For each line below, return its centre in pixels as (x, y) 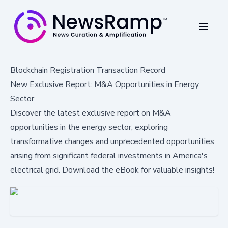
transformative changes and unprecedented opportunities (112, 141)
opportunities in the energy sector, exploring (89, 127)
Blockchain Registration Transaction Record (88, 70)
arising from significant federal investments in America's (109, 155)
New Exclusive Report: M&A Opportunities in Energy (105, 84)
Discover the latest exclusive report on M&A (91, 113)
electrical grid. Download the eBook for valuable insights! (112, 170)
